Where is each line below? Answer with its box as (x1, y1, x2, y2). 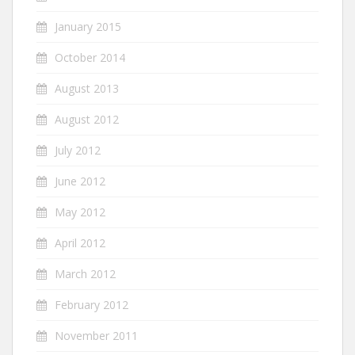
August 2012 (55, 112, 119, 127)
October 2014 (55, 50, 125, 65)
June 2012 (55, 174, 105, 189)
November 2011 (55, 328, 138, 343)
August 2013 (55, 81, 119, 96)
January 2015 (55, 19, 121, 34)
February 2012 (55, 297, 128, 312)
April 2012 (55, 235, 105, 250)
